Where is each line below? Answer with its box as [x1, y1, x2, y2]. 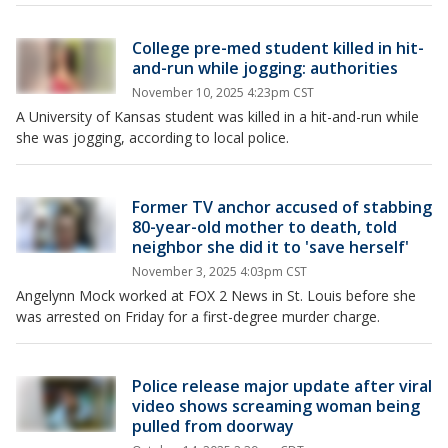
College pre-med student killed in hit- [132, 37, 424, 59]
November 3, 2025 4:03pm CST [132, 263, 307, 280]
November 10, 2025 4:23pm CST [132, 84, 314, 101]
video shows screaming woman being [132, 395, 420, 417]
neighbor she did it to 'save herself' [132, 236, 409, 258]
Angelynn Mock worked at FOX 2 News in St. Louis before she [16, 286, 416, 305]
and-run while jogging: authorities [132, 57, 398, 79]
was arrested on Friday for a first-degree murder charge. [16, 307, 380, 326]
